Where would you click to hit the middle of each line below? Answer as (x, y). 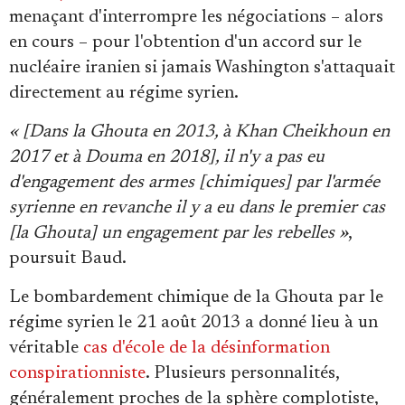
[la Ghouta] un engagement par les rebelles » (179, 234)
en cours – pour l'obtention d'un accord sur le (185, 43)
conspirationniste (77, 374)
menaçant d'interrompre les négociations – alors (196, 18)
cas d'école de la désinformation (207, 348)
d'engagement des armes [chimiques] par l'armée (194, 183)
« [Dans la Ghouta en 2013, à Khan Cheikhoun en (199, 132)
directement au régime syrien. (124, 94)
